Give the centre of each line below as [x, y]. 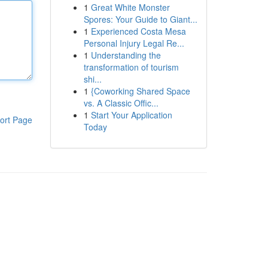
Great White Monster [130, 7]
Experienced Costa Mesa [138, 31]
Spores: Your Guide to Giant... [140, 19]
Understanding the [126, 55]
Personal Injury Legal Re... [134, 43]
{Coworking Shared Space [140, 91]
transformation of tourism [131, 67]
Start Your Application [131, 115]
